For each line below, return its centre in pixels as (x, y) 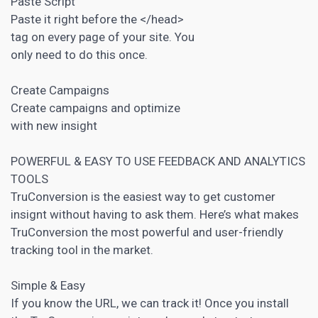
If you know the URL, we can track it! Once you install (150, 303)
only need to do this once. (79, 54)
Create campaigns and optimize (95, 108)
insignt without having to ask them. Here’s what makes (155, 214)
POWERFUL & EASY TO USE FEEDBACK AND (127, 161)
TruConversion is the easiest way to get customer (143, 196)
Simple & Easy (48, 285)
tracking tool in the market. (82, 250)
